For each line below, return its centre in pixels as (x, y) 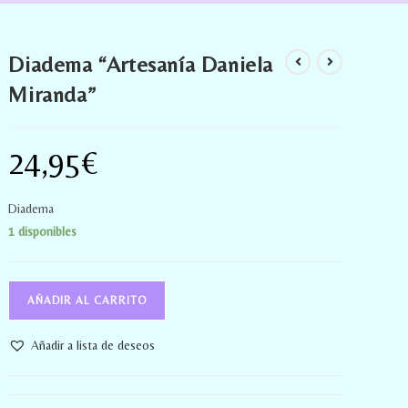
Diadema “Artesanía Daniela (141, 64)
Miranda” (52, 94)
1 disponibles (43, 231)
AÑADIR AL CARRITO (87, 300)
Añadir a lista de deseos (93, 345)
